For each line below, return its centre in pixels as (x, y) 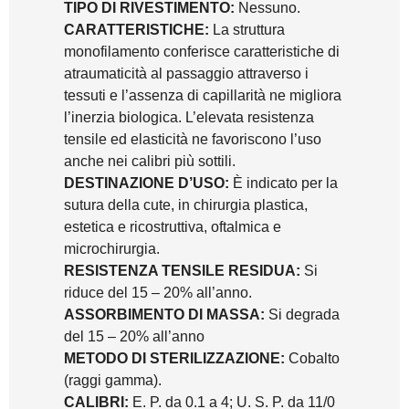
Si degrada (302, 315)
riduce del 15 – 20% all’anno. (158, 293)
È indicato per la (283, 184)
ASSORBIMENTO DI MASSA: (164, 315)
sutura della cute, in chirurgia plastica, (186, 205)
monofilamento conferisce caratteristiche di (202, 52)
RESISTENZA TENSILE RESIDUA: (182, 271)
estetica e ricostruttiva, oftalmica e (173, 227)
